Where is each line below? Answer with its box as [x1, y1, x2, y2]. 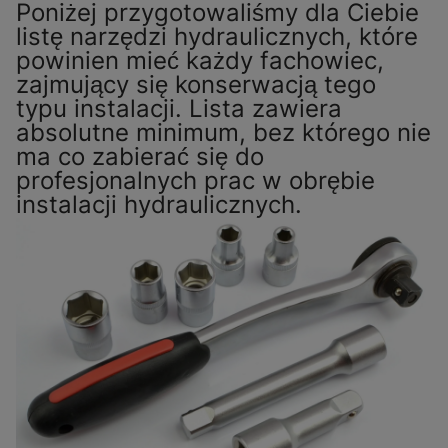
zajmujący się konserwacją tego [16, 70, 376, 100]
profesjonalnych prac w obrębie [16, 166, 375, 196]
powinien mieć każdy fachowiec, [16, 46, 384, 76]
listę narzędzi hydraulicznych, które [16, 22, 418, 52]
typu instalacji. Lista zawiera [16, 94, 342, 124]
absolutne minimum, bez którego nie [16, 118, 431, 148]
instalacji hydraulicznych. [16, 190, 302, 220]
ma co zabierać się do [16, 142, 264, 172]
